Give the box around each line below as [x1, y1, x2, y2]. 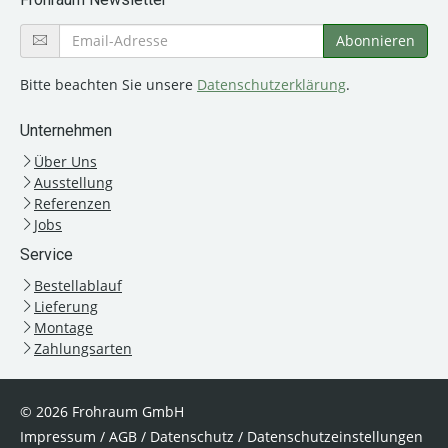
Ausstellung [34, 172, 113, 192]
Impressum [20, 426, 96, 446]
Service [20, 244, 73, 264]
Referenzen [34, 193, 111, 213]
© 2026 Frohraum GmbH [20, 401, 184, 421]
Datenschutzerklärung [197, 74, 346, 94]
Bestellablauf [34, 275, 122, 295]
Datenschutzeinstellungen [247, 426, 423, 446]
